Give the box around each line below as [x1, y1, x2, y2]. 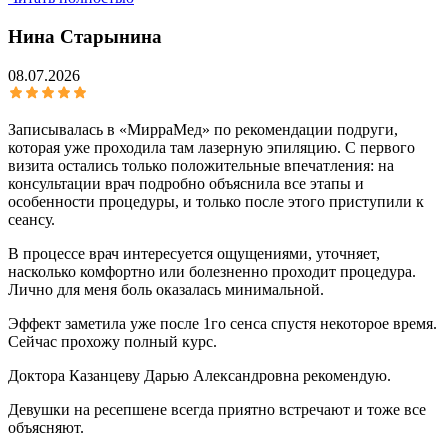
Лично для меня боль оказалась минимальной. [8, 280, 324, 298]
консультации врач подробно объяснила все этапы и [8, 174, 364, 192]
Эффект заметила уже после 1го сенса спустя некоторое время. [8, 314, 437, 332]
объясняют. [8, 418, 84, 436]
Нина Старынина [8, 25, 162, 47]
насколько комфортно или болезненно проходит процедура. [8, 262, 416, 280]
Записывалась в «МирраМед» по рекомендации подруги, [8, 120, 398, 138]
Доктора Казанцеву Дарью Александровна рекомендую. [8, 366, 391, 384]
